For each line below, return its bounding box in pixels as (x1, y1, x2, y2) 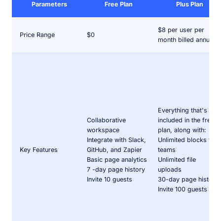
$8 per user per (158, 26, 204, 34)
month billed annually (158, 36, 220, 43)
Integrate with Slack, (87, 136, 146, 144)
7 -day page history (87, 165, 145, 173)
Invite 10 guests (87, 175, 132, 183)
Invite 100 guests (158, 185, 207, 193)
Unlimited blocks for (158, 136, 218, 144)
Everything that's (158, 106, 207, 114)
